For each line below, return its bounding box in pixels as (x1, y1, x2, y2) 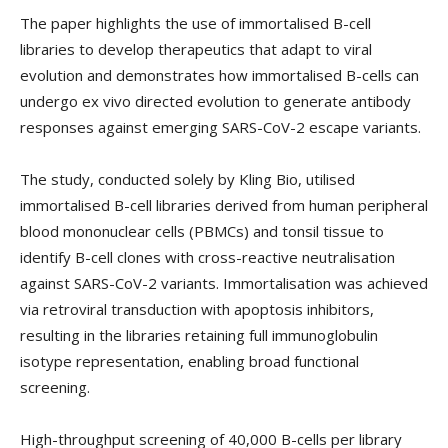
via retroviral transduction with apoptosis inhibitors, (20, 298, 374, 319)
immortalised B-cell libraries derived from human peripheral (20, 194, 428, 215)
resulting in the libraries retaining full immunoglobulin (20, 324, 378, 345)
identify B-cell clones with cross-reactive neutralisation (20, 246, 395, 267)
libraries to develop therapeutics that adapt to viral (20, 38, 372, 59)
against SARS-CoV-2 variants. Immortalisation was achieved (20, 272, 428, 293)
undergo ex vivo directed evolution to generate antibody (20, 90, 411, 111)
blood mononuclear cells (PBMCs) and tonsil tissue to (20, 220, 384, 241)
